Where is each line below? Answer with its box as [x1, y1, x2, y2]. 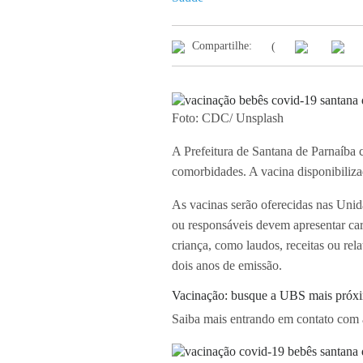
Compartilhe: [192, 40, 252, 53]
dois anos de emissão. [172, 258, 282, 273]
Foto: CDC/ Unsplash [172, 111, 284, 126]
